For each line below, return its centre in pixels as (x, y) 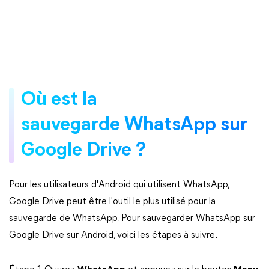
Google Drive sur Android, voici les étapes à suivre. (113, 235)
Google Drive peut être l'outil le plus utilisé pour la (112, 201)
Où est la (59, 100)
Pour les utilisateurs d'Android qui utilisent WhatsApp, (119, 185)
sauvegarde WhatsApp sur (134, 125)
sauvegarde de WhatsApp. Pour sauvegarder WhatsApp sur (132, 218)
